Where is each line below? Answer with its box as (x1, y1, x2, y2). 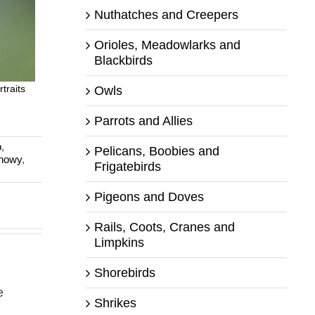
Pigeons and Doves (94, 189, 204, 204)
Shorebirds (94, 265, 155, 280)
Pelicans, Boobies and (94, 143, 219, 158)
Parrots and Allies (94, 113, 193, 128)
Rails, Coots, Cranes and (94, 219, 235, 234)
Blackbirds (94, 53, 153, 67)
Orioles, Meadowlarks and (94, 37, 240, 52)
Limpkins (94, 235, 144, 250)
